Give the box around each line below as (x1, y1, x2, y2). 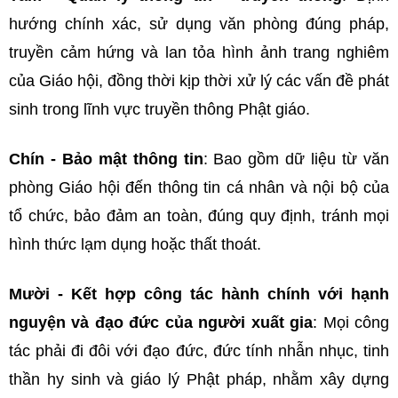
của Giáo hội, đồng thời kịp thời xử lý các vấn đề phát (9, 71, 389, 90)
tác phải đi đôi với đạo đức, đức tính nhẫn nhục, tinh (9, 341, 389, 360)
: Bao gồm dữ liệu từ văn (203, 149, 390, 168)
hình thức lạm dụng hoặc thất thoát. (9, 235, 261, 253)
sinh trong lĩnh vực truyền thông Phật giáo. (9, 99, 310, 118)
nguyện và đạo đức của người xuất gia (9, 313, 314, 331)
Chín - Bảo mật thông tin (9, 149, 203, 168)
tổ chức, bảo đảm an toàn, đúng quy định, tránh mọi (9, 206, 389, 225)
